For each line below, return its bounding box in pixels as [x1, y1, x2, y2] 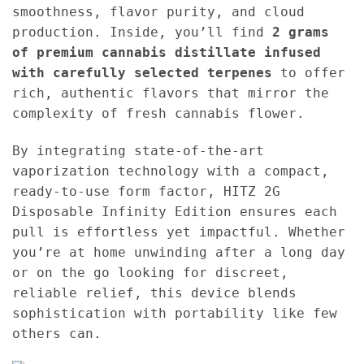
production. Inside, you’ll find [12, 24, 272, 41]
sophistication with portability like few [12, 305, 337, 322]
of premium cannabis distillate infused [12, 45, 321, 61]
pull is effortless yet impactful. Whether [12, 224, 345, 240]
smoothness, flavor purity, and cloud [12, 4, 305, 20]
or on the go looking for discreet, [12, 265, 288, 281]
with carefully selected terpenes [12, 65, 272, 81]
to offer [272, 65, 345, 81]
